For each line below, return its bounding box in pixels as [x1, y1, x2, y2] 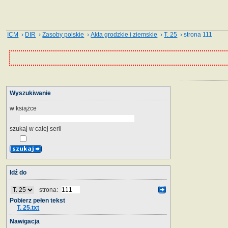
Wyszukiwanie [10, 89, 51, 97]
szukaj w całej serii [10, 125, 62, 132]
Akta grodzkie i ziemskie [91, 31, 158, 38]
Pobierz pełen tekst [10, 196, 65, 204]
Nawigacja [10, 217, 40, 225]
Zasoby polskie [42, 31, 84, 38]
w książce [10, 104, 37, 112]
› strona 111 [177, 31, 213, 38]
